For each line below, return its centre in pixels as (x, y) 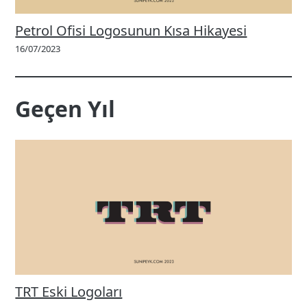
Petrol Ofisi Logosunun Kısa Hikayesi (131, 31)
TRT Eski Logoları (69, 292)
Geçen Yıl (65, 108)
